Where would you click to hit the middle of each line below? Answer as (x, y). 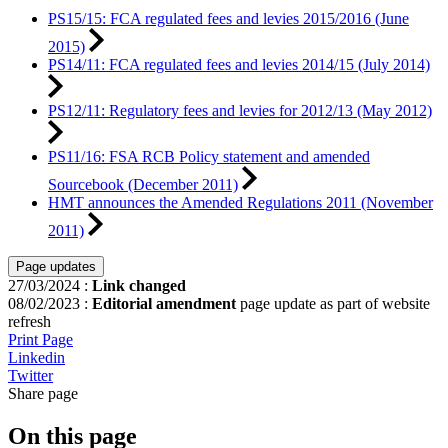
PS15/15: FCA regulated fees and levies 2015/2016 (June (228, 19)
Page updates (56, 267)
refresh (29, 322)
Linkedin (36, 358)
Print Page (40, 340)
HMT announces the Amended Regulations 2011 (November (240, 203)
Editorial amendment (164, 304)
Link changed (139, 286)
